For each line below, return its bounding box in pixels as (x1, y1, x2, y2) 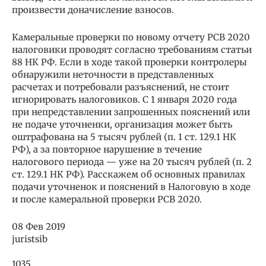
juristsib (12, 233, 57, 245)
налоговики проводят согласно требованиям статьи (12, 43, 252, 55)
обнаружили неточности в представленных (12, 68, 214, 80)
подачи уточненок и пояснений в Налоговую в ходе (12, 180, 251, 192)
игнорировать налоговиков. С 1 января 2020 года (12, 93, 237, 105)
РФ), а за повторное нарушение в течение (12, 143, 202, 155)
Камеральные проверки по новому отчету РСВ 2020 (12, 31, 250, 43)
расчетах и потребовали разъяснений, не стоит (12, 81, 229, 93)
